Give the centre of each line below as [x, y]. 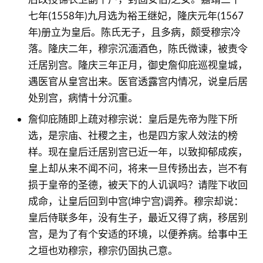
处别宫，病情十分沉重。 [83, 97]
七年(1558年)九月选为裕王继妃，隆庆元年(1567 [136, 15]
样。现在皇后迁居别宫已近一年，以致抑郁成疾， [138, 152]
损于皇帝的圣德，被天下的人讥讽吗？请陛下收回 [138, 185]
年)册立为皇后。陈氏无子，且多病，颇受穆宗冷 [134, 32]
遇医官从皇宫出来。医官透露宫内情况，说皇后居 [138, 81]
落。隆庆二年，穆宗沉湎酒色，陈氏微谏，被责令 [138, 48]
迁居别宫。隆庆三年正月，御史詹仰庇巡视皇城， [138, 65]
